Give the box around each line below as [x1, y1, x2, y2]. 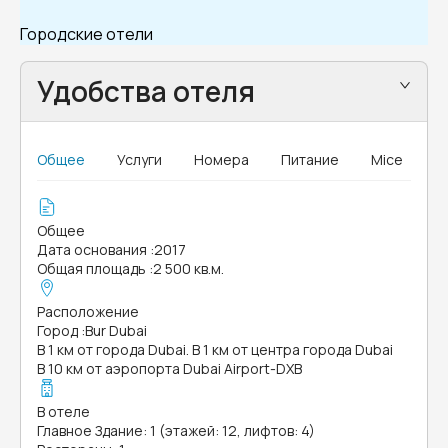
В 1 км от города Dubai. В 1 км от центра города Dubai [37, 340, 393, 359]
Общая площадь [37, 259, 146, 278]
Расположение [37, 302, 139, 321]
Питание [281, 150, 339, 169]
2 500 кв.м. [153, 259, 224, 278]
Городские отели [20, 23, 153, 45]
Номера [194, 150, 249, 169]
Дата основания [37, 240, 147, 259]
